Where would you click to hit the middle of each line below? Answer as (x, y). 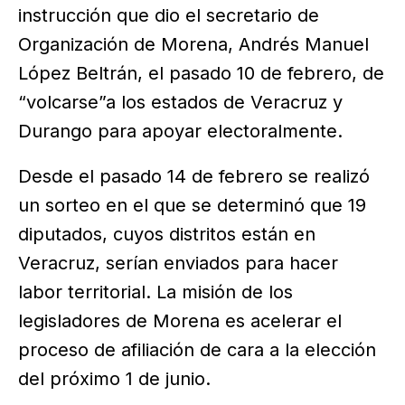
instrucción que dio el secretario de (169, 16)
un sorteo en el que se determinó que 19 (192, 205)
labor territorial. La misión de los (155, 292)
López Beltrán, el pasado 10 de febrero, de (201, 74)
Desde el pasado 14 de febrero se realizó (194, 176)
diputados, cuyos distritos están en (167, 234)
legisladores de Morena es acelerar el (180, 320)
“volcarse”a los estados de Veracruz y (180, 103)
